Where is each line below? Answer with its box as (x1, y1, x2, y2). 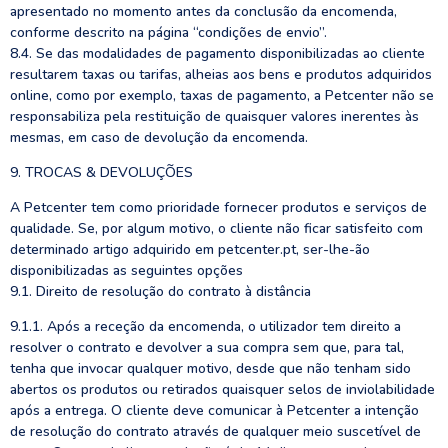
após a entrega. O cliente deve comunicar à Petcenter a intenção (10, 401, 419, 420)
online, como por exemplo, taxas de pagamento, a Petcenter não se (10, 86, 434, 105)
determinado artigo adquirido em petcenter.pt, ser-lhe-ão (10, 240, 370, 259)
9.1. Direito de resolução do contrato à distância (10, 282, 311, 301)
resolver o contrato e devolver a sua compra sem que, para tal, (10, 338, 404, 357)
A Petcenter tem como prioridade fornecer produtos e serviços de (10, 198, 427, 217)
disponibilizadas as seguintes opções (10, 261, 243, 280)
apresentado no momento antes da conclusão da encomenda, (10, 2, 397, 21)
